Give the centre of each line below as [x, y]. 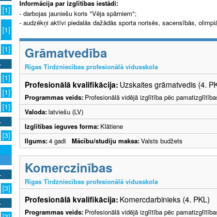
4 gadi [60, 141]
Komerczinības [69, 168]
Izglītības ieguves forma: [62, 126]
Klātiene [112, 126]
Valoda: [36, 112]
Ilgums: [36, 141]
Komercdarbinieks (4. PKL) [165, 199]
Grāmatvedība [66, 53]
